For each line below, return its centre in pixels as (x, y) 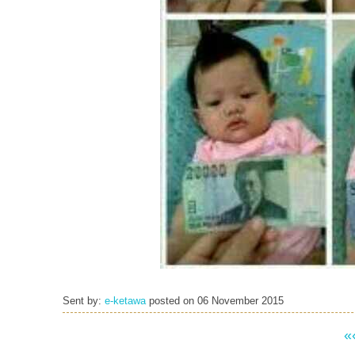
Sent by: (84, 301)
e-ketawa (125, 301)
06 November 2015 (240, 301)
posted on (172, 301)
